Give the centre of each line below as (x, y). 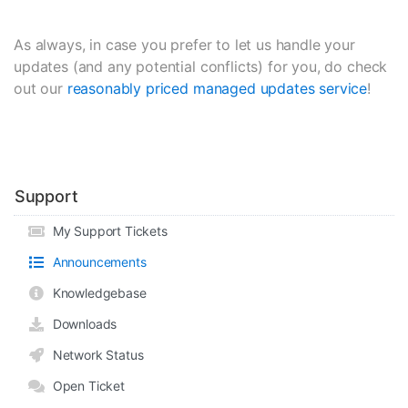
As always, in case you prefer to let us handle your (184, 45)
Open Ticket (85, 386)
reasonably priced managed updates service (217, 88)
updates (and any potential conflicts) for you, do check (201, 66)
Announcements (96, 262)
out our (41, 88)
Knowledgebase (96, 293)
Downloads (82, 324)
